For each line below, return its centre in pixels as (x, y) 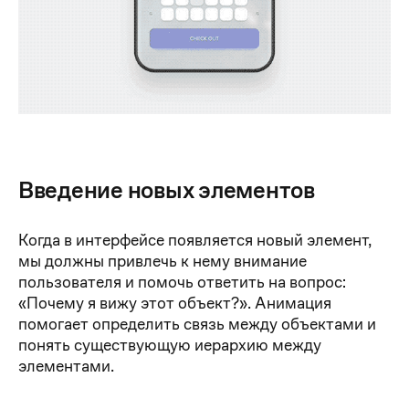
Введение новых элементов (167, 189)
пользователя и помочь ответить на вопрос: (182, 281)
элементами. (66, 365)
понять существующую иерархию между (170, 344)
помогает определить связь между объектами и (197, 323)
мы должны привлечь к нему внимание (163, 260)
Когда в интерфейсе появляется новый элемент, (195, 239)
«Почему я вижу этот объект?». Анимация (175, 302)
